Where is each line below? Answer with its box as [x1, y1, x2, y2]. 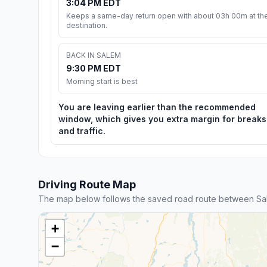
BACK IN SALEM [66, 50, 121, 60]
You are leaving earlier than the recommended [58, 101, 256, 112]
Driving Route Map [38, 178, 136, 191]
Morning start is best [66, 76, 138, 86]
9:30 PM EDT [66, 63, 121, 73]
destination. [66, 20, 107, 30]
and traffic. [58, 125, 105, 136]
